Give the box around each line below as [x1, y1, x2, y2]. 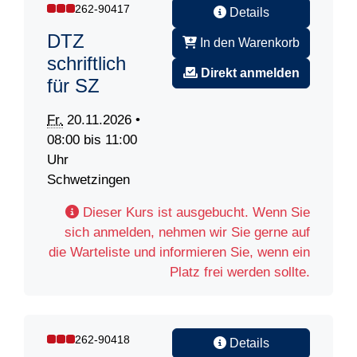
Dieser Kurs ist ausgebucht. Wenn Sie [79, 205, 310, 221]
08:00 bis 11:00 [47, 132, 137, 148]
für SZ [47, 75, 100, 97]
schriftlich [47, 53, 126, 75]
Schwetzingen [47, 172, 130, 188]
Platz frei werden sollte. [170, 265, 310, 280]
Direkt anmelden [200, 66, 300, 80]
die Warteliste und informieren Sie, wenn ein [49, 245, 310, 261]
